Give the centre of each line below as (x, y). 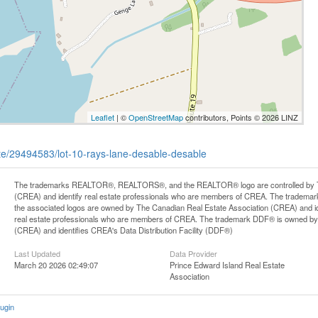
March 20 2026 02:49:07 (56, 264)
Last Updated (38, 253)
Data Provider (193, 253)
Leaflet (102, 117)
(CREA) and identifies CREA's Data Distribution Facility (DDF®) (124, 230)
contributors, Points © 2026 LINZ (240, 117)
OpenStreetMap (155, 117)
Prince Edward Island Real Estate (227, 264)
